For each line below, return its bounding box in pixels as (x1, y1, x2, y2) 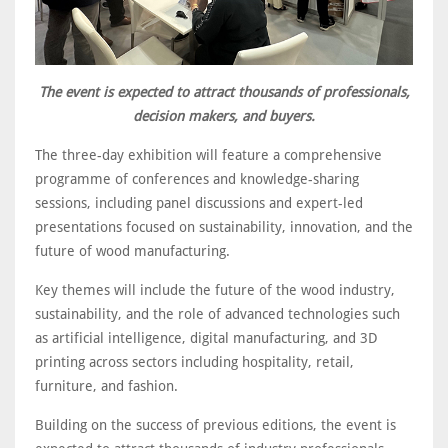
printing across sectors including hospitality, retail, (35, 353, 354, 370)
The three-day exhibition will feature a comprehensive (35, 146, 382, 163)
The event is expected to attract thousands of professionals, (38, 83, 410, 100)
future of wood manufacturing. (35, 242, 234, 259)
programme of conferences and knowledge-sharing (35, 170, 359, 187)
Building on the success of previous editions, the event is (35, 416, 396, 433)
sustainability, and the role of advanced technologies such (35, 305, 400, 322)
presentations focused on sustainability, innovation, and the (35, 218, 413, 235)
